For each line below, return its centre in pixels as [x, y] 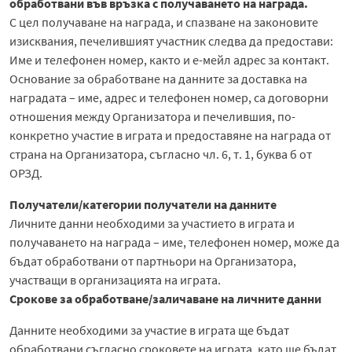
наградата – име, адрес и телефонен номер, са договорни [169, 97]
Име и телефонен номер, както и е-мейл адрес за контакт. [169, 59]
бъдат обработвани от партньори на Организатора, [153, 260]
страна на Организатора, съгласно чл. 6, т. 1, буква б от [161, 154]
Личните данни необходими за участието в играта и [152, 223]
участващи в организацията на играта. [115, 279]
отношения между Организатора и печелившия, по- [152, 116]
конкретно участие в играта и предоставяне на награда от [170, 135]
